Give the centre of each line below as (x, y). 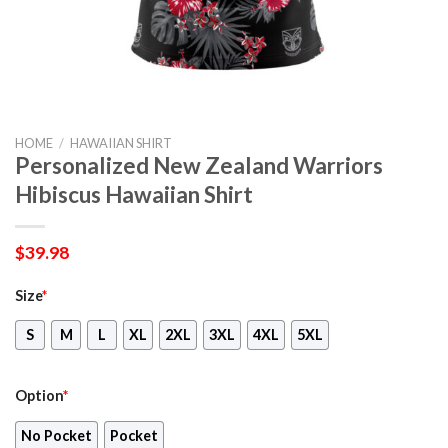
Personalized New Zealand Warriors (199, 165)
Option (39, 396)
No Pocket (56, 436)
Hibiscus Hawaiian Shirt (134, 194)
